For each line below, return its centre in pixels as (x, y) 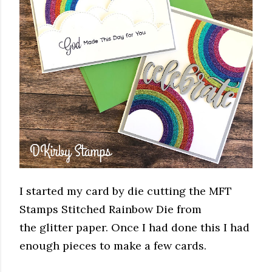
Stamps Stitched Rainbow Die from (110, 209)
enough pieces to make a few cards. (114, 245)
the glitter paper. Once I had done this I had (134, 227)
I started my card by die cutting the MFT (126, 191)
